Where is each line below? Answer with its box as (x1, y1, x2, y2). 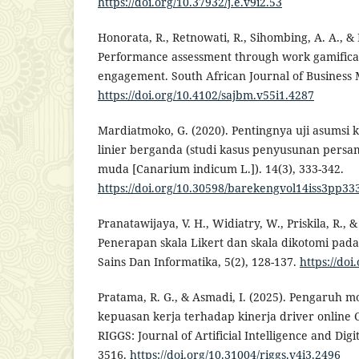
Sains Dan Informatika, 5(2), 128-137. (98, 254, 300, 270)
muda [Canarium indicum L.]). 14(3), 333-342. (98, 161, 344, 176)
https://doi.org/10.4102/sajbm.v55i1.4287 (98, 87, 314, 103)
